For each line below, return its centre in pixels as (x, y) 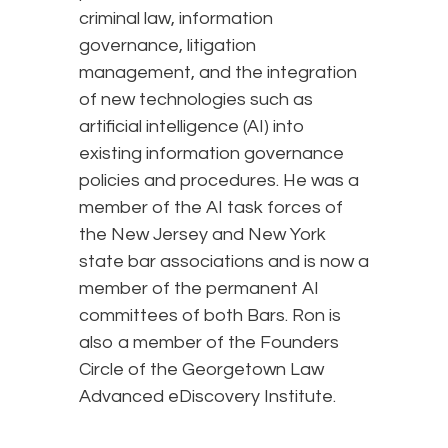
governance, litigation (167, 46)
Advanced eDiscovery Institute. (207, 397)
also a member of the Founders (209, 343)
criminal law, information (176, 19)
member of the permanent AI (199, 289)
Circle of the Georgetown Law (201, 370)
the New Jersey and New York (202, 235)
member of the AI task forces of (211, 208)
